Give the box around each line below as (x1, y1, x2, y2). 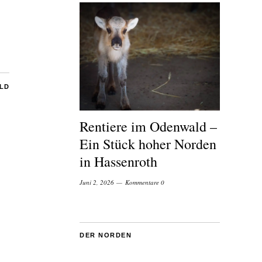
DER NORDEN (80, 232, 132, 239)
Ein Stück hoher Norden (80, 135, 216, 154)
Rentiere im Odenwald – (80, 117, 217, 136)
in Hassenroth (80, 152, 162, 171)
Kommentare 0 (125, 178, 164, 187)
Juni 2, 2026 (80, 178, 114, 187)
